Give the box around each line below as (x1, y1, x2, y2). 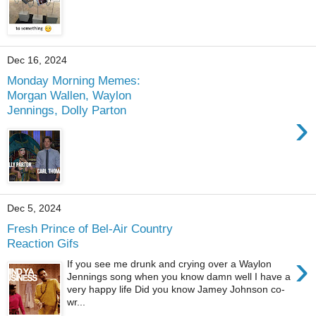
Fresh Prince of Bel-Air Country (7, 221, 173, 236)
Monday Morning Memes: (7, 73, 140, 88)
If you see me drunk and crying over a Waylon (67, 257, 272, 269)
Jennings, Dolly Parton (7, 103, 126, 118)
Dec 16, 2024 (7, 54, 67, 66)
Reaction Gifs (7, 236, 79, 251)
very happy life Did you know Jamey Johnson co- (67, 283, 286, 295)
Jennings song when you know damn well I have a (67, 270, 291, 282)
